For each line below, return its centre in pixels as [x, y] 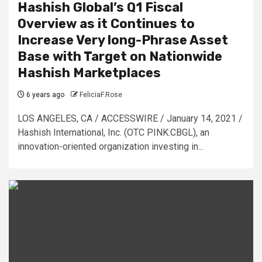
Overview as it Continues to [106, 23]
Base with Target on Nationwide [120, 56]
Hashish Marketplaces [89, 73]
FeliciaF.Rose [101, 94]
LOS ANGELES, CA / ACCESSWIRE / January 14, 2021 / [130, 118]
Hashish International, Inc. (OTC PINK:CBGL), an [113, 132]
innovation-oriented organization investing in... [111, 146]
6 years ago [44, 94]
